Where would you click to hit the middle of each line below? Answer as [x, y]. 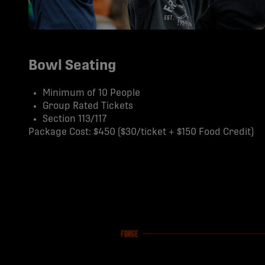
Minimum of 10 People [91, 93]
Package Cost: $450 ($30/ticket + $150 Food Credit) [141, 132]
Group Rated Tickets [88, 106]
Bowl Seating [72, 66]
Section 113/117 [75, 119]
